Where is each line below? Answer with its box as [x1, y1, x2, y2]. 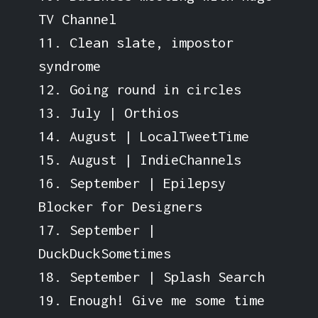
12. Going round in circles [38, 80, 241, 97]
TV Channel [38, 10, 116, 27]
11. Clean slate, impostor [38, 33, 234, 50]
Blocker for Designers [38, 197, 202, 214]
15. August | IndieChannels [38, 150, 241, 168]
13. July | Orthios [38, 104, 179, 121]
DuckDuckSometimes [38, 244, 171, 261]
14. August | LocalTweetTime [38, 127, 249, 144]
